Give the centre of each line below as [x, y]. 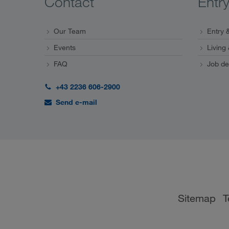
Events [65, 47]
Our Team [70, 31]
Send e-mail [76, 102]
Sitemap [197, 198]
